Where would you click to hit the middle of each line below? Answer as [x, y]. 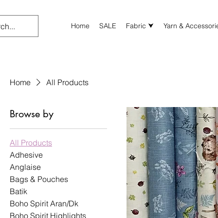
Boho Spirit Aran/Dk [44, 203]
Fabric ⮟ [140, 26]
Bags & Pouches [39, 179]
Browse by [32, 114]
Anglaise [25, 167]
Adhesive [26, 154]
